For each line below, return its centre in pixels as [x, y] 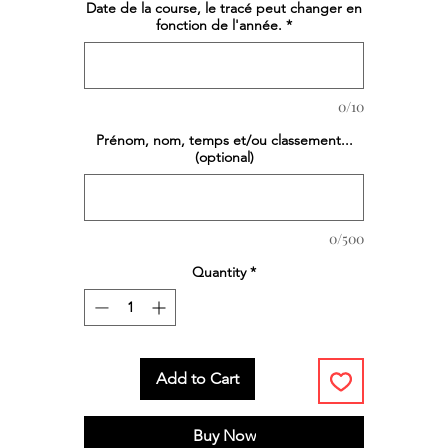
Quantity [219, 272]
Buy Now [224, 436]
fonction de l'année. [219, 25]
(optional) [224, 157]
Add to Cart [197, 379]
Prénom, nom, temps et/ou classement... [224, 140]
